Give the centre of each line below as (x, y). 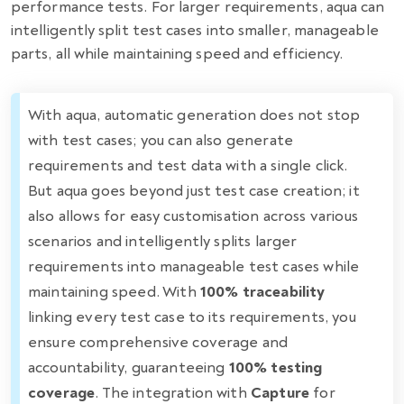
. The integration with (173, 392)
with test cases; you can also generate (161, 140)
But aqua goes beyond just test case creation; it (194, 190)
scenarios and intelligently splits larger (163, 241)
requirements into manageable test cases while (194, 266)
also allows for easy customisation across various (193, 216)
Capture (280, 392)
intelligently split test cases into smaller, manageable (195, 30)
